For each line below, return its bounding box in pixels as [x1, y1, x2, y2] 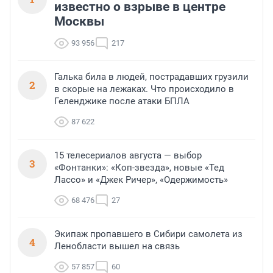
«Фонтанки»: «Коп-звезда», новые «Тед [54, 162, 224, 174]
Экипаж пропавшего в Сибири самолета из [54, 229, 243, 240]
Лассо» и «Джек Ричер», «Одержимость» [54, 174, 228, 186]
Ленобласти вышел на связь [54, 241, 180, 252]
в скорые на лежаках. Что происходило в [54, 83, 234, 95]
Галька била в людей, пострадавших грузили [54, 71, 249, 83]
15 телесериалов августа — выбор [54, 150, 202, 161]
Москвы [54, 14, 104, 29]
